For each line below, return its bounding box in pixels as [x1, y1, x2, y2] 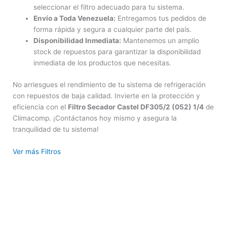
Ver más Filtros [13, 147, 61, 156]
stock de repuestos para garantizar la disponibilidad [33, 48, 201, 56]
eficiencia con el [13, 102, 68, 111]
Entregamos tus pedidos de [116, 14, 207, 23]
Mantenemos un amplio [121, 36, 200, 45]
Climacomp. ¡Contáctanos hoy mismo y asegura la [13, 113, 177, 122]
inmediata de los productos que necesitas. [33, 59, 172, 67]
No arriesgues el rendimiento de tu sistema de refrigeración [13, 80, 206, 89]
